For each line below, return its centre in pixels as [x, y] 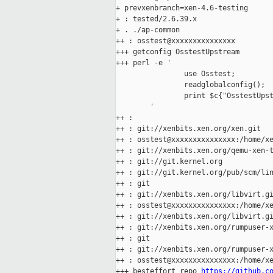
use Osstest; [175, 74]
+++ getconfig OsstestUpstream [178, 52]
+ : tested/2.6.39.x [156, 19]
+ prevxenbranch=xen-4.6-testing [182, 8]
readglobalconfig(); [190, 85]
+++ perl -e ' [144, 63]
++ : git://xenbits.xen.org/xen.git [188, 129]
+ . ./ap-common [148, 30]
